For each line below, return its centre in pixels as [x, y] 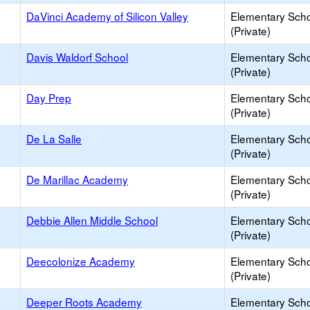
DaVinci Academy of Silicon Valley [107, 16]
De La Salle [54, 138]
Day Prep [49, 98]
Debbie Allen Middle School [92, 220]
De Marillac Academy [77, 179]
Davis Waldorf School [77, 57]
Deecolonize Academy [81, 261]
